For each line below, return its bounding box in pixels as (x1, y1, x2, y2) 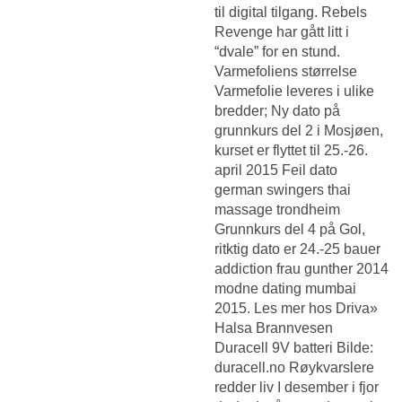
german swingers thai (214, 181, 351, 197)
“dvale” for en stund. (214, 43, 340, 59)
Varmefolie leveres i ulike (214, 83, 374, 99)
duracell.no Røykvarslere (214, 359, 374, 375)
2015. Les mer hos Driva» (214, 300, 378, 316)
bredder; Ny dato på (214, 102, 340, 118)
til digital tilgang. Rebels (214, 4, 367, 20)
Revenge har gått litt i (214, 23, 349, 39)
